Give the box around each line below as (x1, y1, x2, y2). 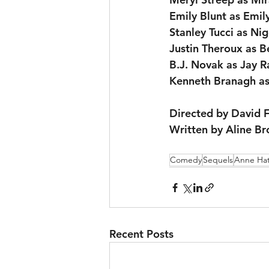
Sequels (203, 154, 233, 166)
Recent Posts (109, 227, 174, 241)
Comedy (170, 154, 202, 166)
